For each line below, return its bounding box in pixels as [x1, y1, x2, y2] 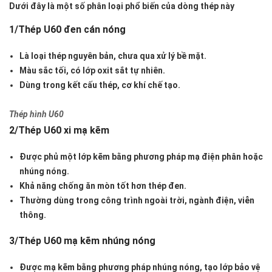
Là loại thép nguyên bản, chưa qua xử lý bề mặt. [19, 51, 206, 61]
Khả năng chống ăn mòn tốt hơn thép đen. [19, 181, 186, 191]
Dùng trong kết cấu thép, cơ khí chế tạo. [19, 80, 180, 90]
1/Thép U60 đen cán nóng [9, 24, 126, 36]
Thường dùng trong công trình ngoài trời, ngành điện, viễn [19, 195, 254, 206]
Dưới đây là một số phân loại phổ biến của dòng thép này [9, 1, 234, 12]
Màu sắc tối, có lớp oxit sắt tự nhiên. [19, 66, 165, 76]
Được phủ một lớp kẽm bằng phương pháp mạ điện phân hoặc [19, 152, 263, 162]
